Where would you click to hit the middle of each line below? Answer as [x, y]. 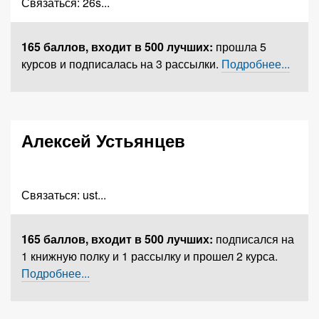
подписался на [255, 239]
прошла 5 [241, 47]
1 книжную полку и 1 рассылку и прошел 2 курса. [150, 256]
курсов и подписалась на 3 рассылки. [121, 64]
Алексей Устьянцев [103, 140]
